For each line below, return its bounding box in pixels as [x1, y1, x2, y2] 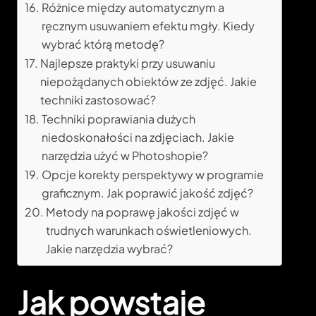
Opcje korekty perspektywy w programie [42, 167, 265, 183]
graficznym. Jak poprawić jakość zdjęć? [42, 186, 254, 201]
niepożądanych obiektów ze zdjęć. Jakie [40, 74, 257, 90]
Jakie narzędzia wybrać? [46, 241, 174, 257]
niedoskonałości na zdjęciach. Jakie [42, 130, 235, 145]
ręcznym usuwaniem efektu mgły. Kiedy [42, 18, 255, 34]
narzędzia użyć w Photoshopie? [42, 148, 209, 164]
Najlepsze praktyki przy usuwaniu [40, 56, 216, 71]
